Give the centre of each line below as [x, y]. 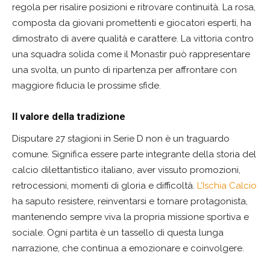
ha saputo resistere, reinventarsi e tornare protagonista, [130, 202]
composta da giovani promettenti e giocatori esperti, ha [132, 23]
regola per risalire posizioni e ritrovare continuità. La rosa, [134, 8]
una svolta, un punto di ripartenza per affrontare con [124, 70]
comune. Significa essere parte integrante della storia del [134, 155]
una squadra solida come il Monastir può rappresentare [131, 55]
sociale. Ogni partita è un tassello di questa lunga [118, 233]
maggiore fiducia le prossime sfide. [86, 86]
